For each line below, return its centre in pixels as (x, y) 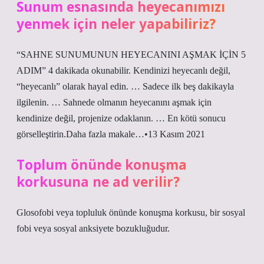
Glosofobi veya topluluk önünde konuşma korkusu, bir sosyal (131, 212)
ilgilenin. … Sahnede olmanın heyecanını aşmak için (114, 102)
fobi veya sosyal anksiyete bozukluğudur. (93, 228)
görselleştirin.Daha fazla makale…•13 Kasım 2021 (111, 134)
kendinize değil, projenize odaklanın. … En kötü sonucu (121, 118)
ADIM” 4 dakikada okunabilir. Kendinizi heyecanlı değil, (123, 70)
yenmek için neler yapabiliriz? (116, 24)
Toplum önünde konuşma (102, 165)
